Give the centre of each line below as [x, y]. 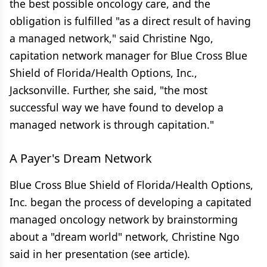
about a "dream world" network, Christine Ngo [125, 237]
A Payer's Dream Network [81, 158]
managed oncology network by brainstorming [124, 219]
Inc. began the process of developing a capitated [131, 202]
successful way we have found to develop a [117, 107]
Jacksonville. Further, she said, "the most [108, 90]
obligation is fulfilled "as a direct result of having [130, 21]
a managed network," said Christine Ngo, [111, 38]
